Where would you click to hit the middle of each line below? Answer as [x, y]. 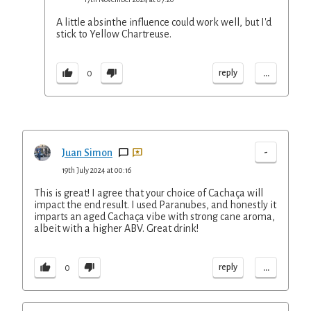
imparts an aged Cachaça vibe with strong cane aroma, [154, 217]
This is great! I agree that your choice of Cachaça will [149, 193]
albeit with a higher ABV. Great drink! [116, 228]
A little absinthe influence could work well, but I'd [164, 22]
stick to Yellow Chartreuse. [114, 34]
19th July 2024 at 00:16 [96, 170]
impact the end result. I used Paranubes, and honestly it [155, 205]
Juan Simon [87, 153]
